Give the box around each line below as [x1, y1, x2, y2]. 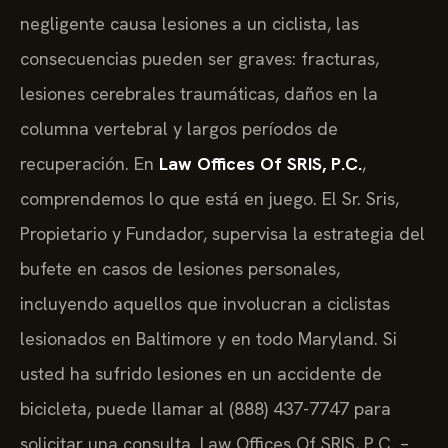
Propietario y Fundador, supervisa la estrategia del [20, 222, 425, 246]
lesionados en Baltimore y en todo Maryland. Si [20, 327, 397, 351]
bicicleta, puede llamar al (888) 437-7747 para [20, 397, 391, 421]
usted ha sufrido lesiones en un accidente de [20, 362, 382, 386]
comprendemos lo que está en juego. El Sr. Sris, [20, 187, 399, 211]
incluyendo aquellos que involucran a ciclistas [20, 292, 390, 316]
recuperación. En [20, 152, 159, 176]
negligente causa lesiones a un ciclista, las [20, 12, 359, 36]
